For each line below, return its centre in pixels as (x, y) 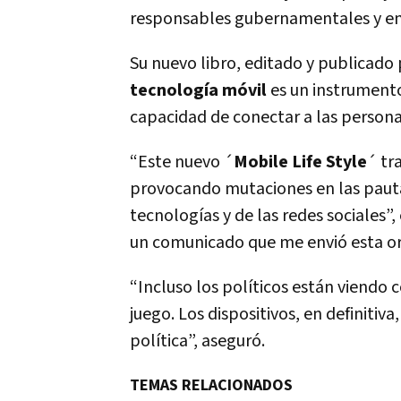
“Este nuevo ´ (182, 162)
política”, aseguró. (197, 341)
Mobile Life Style (300, 162)
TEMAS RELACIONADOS (211, 385)
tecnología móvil (200, 90)
